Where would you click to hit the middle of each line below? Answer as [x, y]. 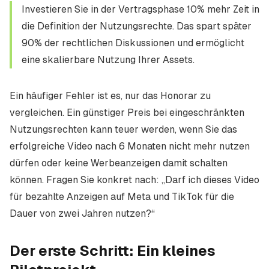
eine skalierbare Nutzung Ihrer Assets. [108, 60]
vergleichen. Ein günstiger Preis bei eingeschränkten [127, 113]
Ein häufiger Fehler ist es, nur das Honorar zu [110, 96]
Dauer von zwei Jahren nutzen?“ [82, 213]
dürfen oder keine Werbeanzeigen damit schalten [119, 163]
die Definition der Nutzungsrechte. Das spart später [137, 26]
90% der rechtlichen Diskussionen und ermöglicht [133, 43]
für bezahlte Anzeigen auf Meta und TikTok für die [122, 197]
